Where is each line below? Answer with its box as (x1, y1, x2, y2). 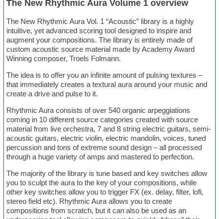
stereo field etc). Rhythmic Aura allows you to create (6, 197, 173, 206)
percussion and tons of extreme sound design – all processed (6, 143, 202, 152)
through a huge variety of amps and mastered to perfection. (6, 153, 195, 161)
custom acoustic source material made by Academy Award (6, 45, 195, 54)
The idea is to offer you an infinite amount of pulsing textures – (6, 71, 203, 80)
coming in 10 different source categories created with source (6, 115, 198, 124)
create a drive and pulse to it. (6, 89, 98, 98)
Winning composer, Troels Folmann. (6, 54, 121, 63)
